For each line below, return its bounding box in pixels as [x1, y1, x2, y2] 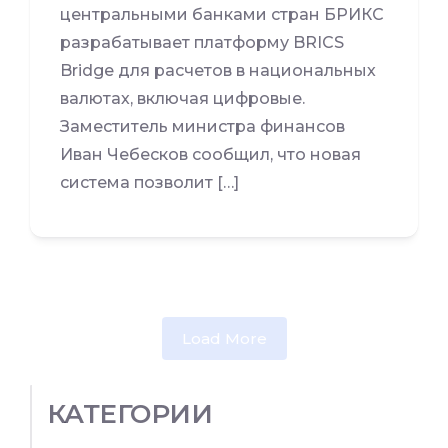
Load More [181, 328, 267, 348]
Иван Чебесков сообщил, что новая [60, 144, 361, 164]
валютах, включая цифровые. [60, 88, 305, 108]
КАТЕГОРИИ [47, 397, 213, 430]
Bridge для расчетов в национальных [60, 60, 376, 80]
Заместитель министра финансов [60, 116, 345, 136]
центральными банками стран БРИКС [60, 4, 384, 24]
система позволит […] [60, 172, 239, 192]
